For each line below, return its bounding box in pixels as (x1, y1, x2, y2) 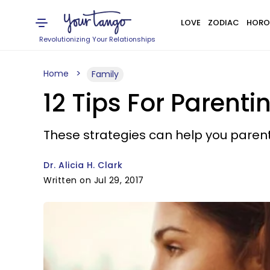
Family (92, 68, 119, 80)
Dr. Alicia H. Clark (43, 159, 123, 171)
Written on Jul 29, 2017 (43, 174, 144, 186)
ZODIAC (207, 17, 239, 28)
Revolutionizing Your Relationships (39, 34, 156, 44)
